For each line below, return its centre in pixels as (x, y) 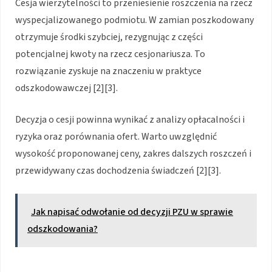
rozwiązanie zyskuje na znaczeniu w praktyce (108, 71)
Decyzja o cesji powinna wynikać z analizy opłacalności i (130, 120)
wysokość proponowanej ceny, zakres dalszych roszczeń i (133, 154)
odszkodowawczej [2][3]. (66, 88)
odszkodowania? (63, 229)
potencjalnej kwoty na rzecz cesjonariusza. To (110, 54)
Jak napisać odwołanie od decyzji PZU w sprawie (132, 212)
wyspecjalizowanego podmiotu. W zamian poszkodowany (134, 20)
